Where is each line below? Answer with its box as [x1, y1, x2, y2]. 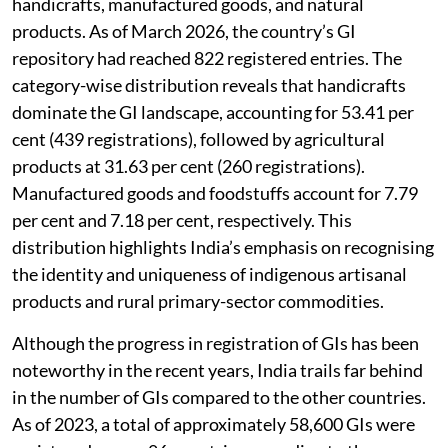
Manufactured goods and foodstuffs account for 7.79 [12, 182, 418, 205]
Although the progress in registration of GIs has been [12, 332, 419, 355]
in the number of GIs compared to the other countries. [12, 386, 426, 409]
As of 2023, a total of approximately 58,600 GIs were [12, 413, 415, 436]
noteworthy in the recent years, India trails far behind [12, 359, 423, 382]
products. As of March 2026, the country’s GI [12, 20, 356, 43]
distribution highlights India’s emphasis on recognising [12, 236, 434, 259]
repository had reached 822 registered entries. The [12, 47, 402, 70]
